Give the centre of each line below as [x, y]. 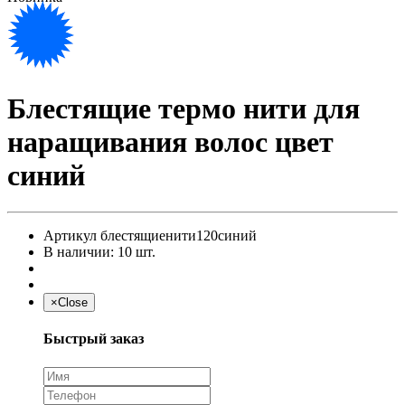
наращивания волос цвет [170, 141]
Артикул [70, 236]
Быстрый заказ [94, 339]
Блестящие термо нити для [184, 108]
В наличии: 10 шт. [99, 252]
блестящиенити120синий [179, 236]
